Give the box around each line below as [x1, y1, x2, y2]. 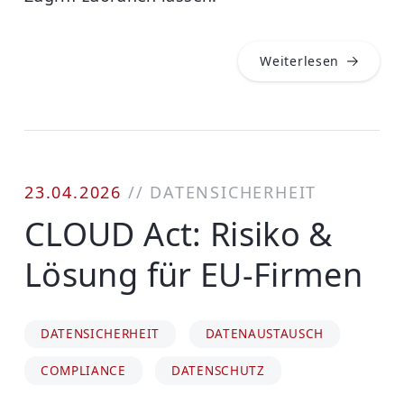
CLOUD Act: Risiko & [24, 212, 333, 257]
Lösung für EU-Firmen [24, 252, 363, 298]
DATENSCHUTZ [171, 363, 265, 380]
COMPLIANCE [41, 363, 126, 380]
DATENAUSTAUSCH [205, 326, 324, 343]
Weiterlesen [260, 52, 340, 70]
